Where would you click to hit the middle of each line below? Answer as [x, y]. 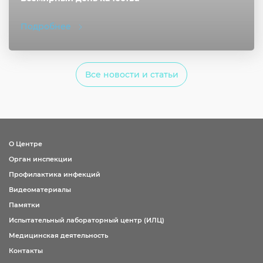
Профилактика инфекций [55, 174]
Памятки [24, 205]
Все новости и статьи [131, 75]
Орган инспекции [41, 159]
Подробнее [46, 26]
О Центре [26, 144]
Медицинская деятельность [58, 235]
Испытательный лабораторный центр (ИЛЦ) [87, 220]
